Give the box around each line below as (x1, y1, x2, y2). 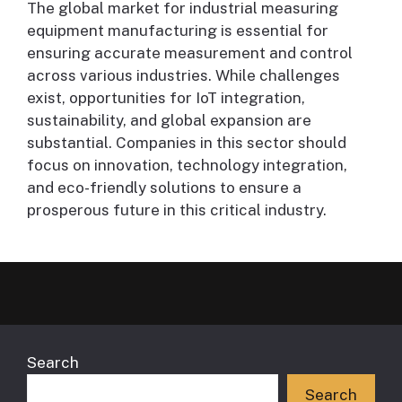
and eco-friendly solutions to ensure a (27, 178, 301, 197)
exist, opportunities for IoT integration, (27, 88, 305, 107)
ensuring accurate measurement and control (27, 43, 353, 62)
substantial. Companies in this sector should (27, 133, 346, 152)
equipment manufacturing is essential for (27, 21, 328, 39)
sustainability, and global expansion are (27, 110, 311, 129)
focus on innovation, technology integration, (27, 155, 347, 174)
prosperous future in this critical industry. (27, 200, 327, 219)
